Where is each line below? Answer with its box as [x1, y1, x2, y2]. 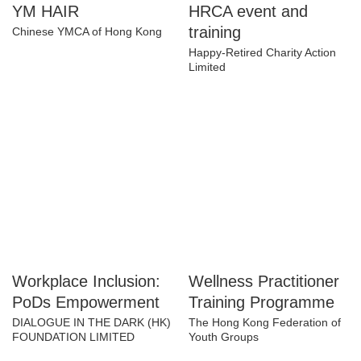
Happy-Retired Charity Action [189, 44, 338, 60]
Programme [189, 312, 280, 334]
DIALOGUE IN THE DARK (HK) [12, 314, 169, 330]
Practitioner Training [189, 291, 348, 313]
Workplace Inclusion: [12, 270, 169, 292]
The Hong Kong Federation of [189, 335, 345, 351]
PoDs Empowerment [12, 291, 169, 313]
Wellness [189, 270, 255, 292]
